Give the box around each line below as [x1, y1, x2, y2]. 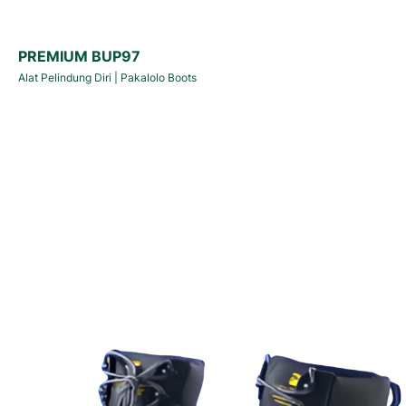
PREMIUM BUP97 [18, 46, 140, 65]
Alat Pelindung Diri [18, 70, 111, 84]
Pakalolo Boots [121, 70, 197, 84]
